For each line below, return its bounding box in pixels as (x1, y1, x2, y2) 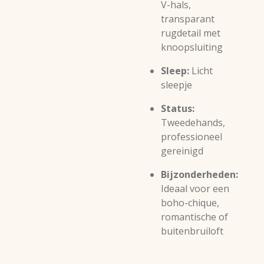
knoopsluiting (161, 41, 223, 54)
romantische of (161, 210, 228, 223)
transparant (161, 12, 214, 25)
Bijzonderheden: (161, 168, 238, 181)
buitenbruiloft (161, 225, 223, 237)
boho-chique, (161, 196, 219, 209)
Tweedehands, (161, 116, 225, 129)
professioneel (161, 130, 222, 143)
